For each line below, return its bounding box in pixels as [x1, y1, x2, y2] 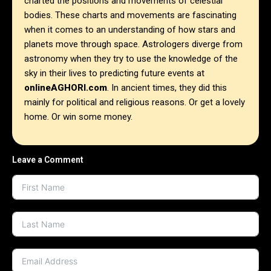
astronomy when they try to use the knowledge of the [24, 53, 238, 65]
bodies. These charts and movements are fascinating [24, 10, 237, 21]
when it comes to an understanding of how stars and [24, 24, 235, 36]
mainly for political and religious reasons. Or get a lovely [24, 97, 245, 108]
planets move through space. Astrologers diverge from [24, 39, 243, 50]
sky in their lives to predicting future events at [24, 68, 204, 79]
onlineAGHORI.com [24, 82, 107, 94]
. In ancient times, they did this [107, 82, 227, 94]
